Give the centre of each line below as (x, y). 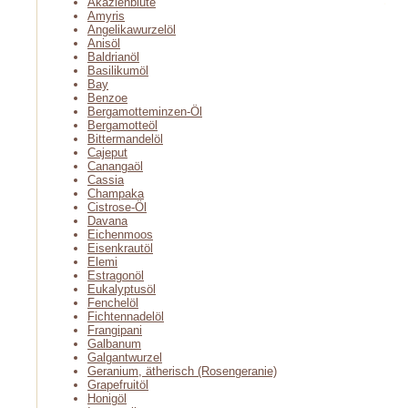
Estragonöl (116, 275)
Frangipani (115, 330)
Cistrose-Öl (117, 207)
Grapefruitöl (118, 385)
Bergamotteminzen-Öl (145, 112)
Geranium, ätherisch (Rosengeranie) (182, 371)
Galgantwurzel (125, 357)
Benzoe (107, 98)
